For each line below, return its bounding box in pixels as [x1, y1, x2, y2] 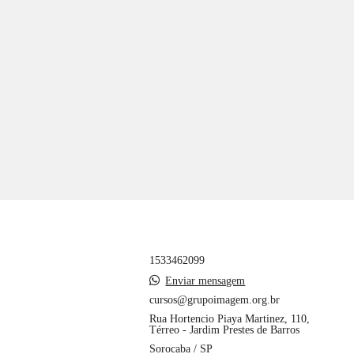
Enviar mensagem [165, 275, 246, 287]
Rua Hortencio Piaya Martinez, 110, [149, 313, 311, 325]
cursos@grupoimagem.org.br [149, 294, 281, 306]
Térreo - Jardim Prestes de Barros [149, 324, 300, 336]
